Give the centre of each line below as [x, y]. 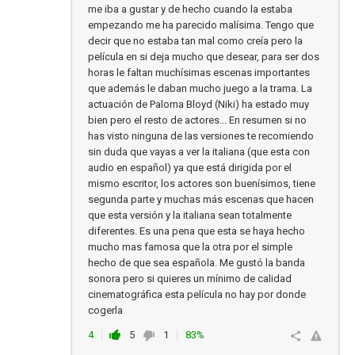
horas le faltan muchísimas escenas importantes [199, 73]
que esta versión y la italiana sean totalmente [190, 215]
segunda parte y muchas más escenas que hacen [201, 199]
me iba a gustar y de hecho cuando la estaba [190, 9]
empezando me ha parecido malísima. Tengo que [201, 25]
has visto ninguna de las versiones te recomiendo [201, 136]
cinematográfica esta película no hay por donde [197, 294]
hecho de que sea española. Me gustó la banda [197, 263]
